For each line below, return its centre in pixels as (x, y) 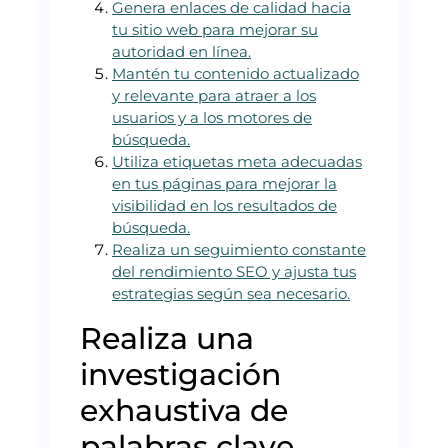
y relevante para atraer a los (214, 95)
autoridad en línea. (181, 51)
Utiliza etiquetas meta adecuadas (237, 161)
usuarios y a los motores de (212, 117)
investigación (180, 374)
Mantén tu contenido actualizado (235, 73)
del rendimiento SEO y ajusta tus (234, 271)
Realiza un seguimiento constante (239, 249)
